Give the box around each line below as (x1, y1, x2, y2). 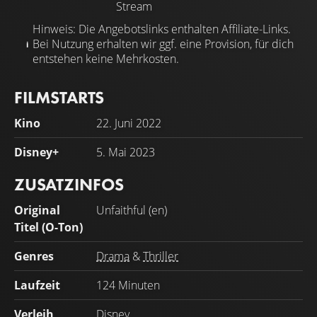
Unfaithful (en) (96, 202, 167, 218)
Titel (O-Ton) (14, 219, 83, 235)
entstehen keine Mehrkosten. (33, 50, 179, 67)
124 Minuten (96, 277, 160, 293)
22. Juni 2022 (96, 115, 161, 131)
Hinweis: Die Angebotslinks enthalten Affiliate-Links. (33, 21, 291, 37)
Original (14, 202, 60, 218)
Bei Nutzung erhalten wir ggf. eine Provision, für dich (33, 35, 294, 52)
